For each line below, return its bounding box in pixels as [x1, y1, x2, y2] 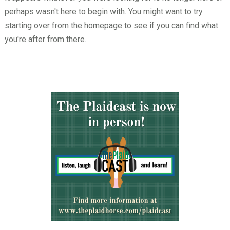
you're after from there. [4, 34, 86, 44]
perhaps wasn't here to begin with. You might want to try [4, 7, 203, 16]
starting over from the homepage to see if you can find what [4, 21, 218, 30]
